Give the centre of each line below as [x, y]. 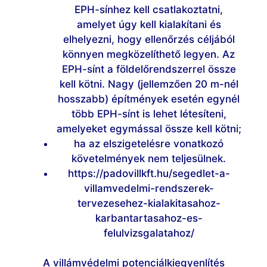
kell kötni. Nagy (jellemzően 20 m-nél [149, 84]
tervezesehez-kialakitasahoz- [149, 203]
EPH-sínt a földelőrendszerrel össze [149, 69]
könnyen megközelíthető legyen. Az [149, 54]
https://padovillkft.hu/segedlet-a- [149, 173]
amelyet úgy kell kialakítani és [149, 24]
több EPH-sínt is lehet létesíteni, [149, 114]
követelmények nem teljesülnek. [149, 158]
